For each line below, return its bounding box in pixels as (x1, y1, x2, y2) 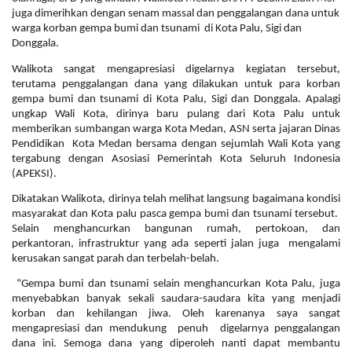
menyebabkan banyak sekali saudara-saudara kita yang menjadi (12, 293, 340, 306)
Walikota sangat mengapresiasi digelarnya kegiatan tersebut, (12, 63, 340, 75)
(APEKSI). (12, 167, 57, 180)
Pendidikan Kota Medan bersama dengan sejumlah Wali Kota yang (12, 137, 340, 150)
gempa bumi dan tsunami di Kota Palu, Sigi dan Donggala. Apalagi (12, 93, 340, 105)
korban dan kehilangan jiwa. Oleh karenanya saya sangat (12, 308, 340, 321)
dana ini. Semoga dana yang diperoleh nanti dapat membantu (12, 338, 340, 350)
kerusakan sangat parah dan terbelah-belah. (12, 253, 219, 266)
